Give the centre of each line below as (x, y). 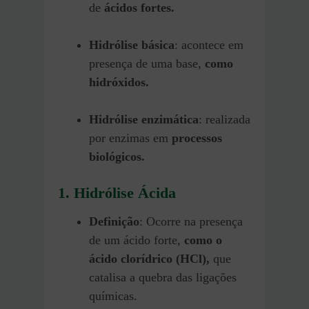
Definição (114, 222)
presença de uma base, (147, 63)
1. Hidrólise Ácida (117, 192)
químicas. (113, 296)
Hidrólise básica (132, 44)
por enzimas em (129, 138)
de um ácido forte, (137, 240)
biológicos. (117, 156)
